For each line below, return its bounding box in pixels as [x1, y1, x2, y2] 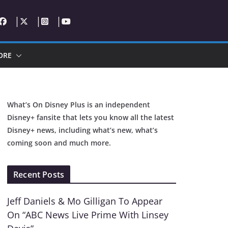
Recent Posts [13, 169, 65, 180]
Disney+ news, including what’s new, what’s [7, 125, 158, 135]
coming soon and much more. [7, 138, 111, 148]
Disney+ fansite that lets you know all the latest [7, 112, 175, 122]
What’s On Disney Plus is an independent [7, 100, 151, 109]
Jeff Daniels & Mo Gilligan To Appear [7, 195, 163, 207]
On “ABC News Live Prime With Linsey [7, 209, 169, 221]
